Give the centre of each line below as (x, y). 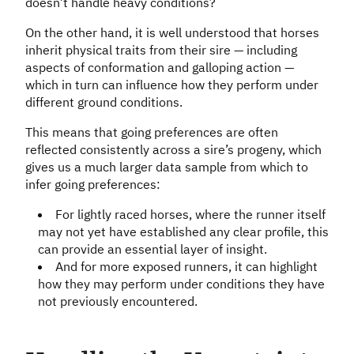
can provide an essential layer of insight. (153, 249)
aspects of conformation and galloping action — (160, 68)
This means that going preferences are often (152, 132)
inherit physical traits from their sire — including (161, 50)
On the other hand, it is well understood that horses (172, 33)
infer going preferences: (93, 185)
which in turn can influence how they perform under (172, 85)
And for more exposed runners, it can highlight (186, 267)
